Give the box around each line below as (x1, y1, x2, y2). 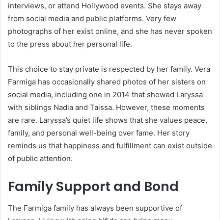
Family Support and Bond (8, 177, 179, 195)
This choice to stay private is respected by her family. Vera (8, 64, 210, 74)
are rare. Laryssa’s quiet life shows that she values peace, (8, 115, 207, 125)
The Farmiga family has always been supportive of (8, 203, 182, 213)
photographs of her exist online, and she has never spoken (8, 26, 212, 36)
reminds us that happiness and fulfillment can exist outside (8, 140, 212, 150)
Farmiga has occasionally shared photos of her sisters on (8, 77, 206, 86)
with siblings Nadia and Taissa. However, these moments (8, 102, 205, 112)
